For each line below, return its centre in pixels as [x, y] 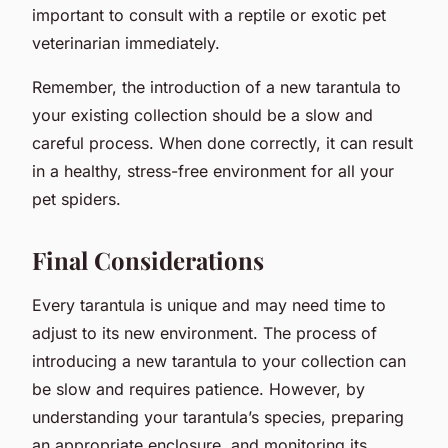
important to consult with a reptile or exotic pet [209, 14]
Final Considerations [148, 259]
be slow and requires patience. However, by [198, 388]
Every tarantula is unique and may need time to [209, 304]
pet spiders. [76, 198]
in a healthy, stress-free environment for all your [213, 170]
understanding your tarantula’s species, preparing [218, 416]
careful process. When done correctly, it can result [222, 142]
